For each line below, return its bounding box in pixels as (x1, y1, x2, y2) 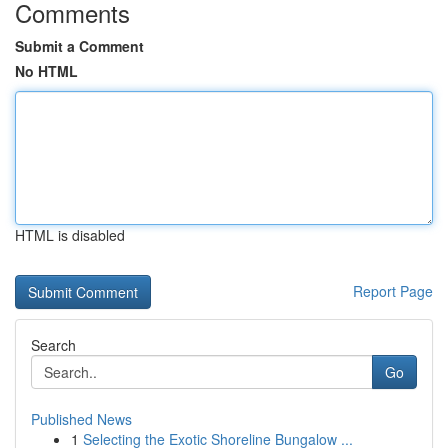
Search (31, 335, 76, 355)
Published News (31, 409, 132, 429)
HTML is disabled (15, 225, 125, 245)
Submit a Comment (15, 36, 144, 56)
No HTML (15, 61, 78, 81)
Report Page (353, 281, 433, 301)
